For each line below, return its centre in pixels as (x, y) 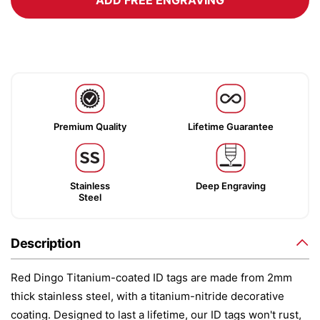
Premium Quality (90, 126)
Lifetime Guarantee (230, 126)
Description (46, 243)
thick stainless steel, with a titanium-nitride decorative (147, 296)
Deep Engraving (230, 186)
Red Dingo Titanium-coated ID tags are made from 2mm (151, 277)
